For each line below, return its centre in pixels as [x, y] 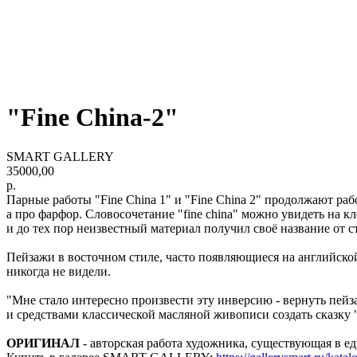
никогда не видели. [59, 271]
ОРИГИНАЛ [45, 343]
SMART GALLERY [60, 156]
